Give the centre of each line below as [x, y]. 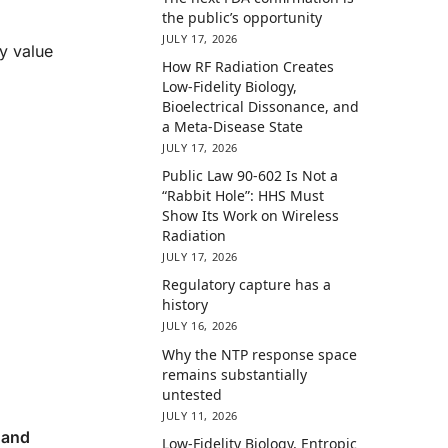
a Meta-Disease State [233, 127]
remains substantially [235, 374]
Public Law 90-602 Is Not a [250, 176]
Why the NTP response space [260, 354]
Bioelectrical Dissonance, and [261, 107]
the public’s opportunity [242, 17]
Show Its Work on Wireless [251, 216]
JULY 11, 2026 [200, 415]
